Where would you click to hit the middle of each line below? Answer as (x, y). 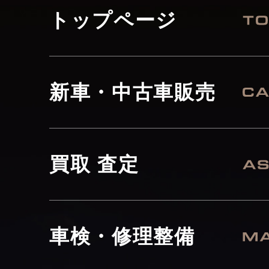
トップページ (113, 20)
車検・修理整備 (122, 236)
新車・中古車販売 (133, 92)
